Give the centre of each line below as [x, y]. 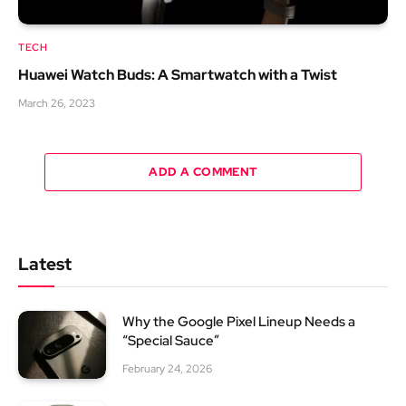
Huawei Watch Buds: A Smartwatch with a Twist [178, 75]
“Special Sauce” [171, 341]
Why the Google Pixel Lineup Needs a [239, 322]
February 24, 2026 [167, 369]
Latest [45, 265]
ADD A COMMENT [203, 172]
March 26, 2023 [57, 104]
